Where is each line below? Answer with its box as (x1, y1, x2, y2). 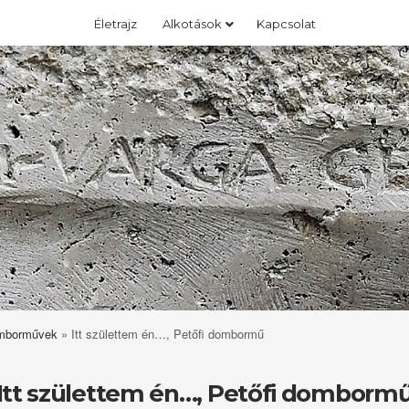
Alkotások (162, 16, 222, 31)
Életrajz (93, 16, 137, 31)
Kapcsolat (256, 16, 316, 31)
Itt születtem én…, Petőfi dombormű (71, 325, 264, 342)
